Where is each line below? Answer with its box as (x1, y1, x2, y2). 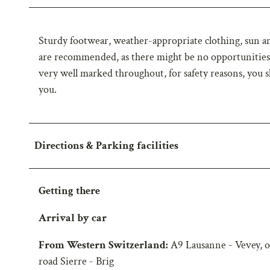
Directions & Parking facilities (34, 138, 178, 152)
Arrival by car (39, 210, 107, 225)
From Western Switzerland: (39, 237, 171, 252)
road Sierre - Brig (39, 254, 114, 268)
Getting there (39, 183, 100, 198)
